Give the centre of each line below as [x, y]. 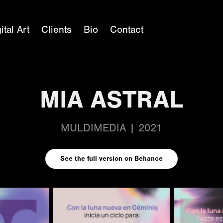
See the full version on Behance [111, 159]
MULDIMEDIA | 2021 [111, 128]
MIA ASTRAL [111, 100]
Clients [57, 30]
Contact [127, 30]
